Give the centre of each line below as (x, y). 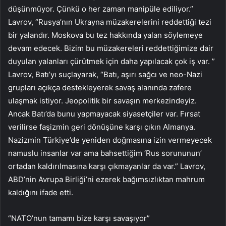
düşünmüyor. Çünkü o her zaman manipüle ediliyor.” (101, 9)
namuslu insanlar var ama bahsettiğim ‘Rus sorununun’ (105, 153)
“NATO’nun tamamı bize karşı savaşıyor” (79, 218)
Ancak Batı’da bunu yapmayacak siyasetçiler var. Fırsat (104, 114)
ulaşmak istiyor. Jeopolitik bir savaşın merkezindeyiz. (102, 100)
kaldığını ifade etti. (41, 192)
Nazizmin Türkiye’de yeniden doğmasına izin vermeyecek (110, 140)
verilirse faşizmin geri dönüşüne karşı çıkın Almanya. (102, 127)
